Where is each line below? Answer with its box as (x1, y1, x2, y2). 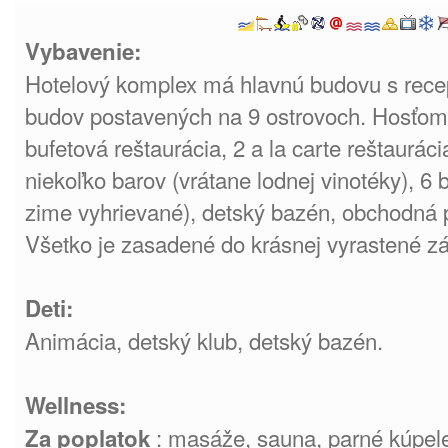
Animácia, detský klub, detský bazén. (25, 324, 383, 356)
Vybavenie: (25, 35, 141, 67)
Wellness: (25, 389, 126, 421)
